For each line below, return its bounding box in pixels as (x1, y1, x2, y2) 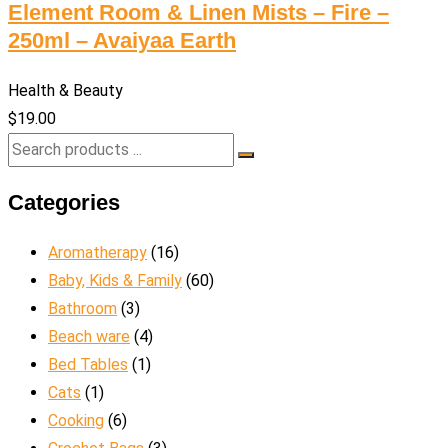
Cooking (48, 411, 104, 430)
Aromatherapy (48, 243, 147, 262)
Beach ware (48, 327, 130, 346)
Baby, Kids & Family (48, 271, 182, 290)
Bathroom (48, 299, 117, 318)
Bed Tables (48, 355, 128, 374)
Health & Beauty (8, 81, 123, 100)
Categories (8, 190, 120, 215)
